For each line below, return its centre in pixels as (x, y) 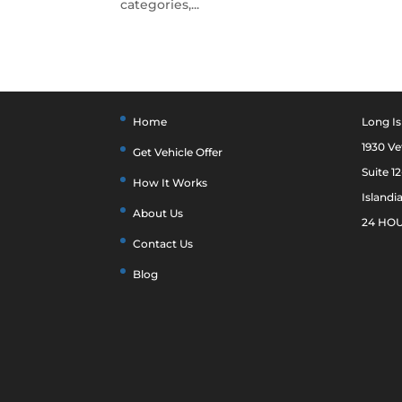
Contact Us (163, 244)
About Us (158, 213)
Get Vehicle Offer (178, 152)
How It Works (170, 183)
